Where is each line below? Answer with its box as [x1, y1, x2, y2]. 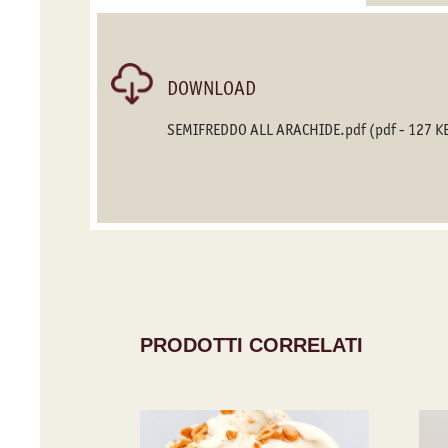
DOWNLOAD [167, 75, 256, 100]
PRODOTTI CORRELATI [140, 333, 363, 356]
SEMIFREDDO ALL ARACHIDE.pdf [167, 119, 369, 139]
